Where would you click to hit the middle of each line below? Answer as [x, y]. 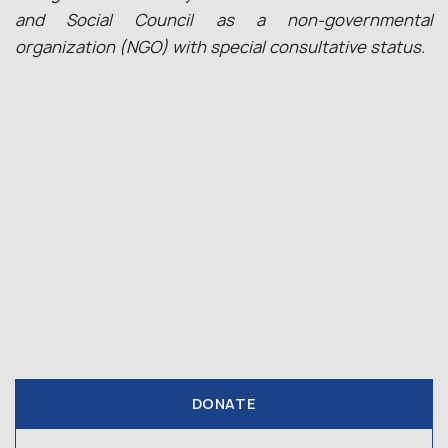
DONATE [224, 403]
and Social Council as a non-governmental [224, 20]
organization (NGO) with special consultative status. [220, 47]
